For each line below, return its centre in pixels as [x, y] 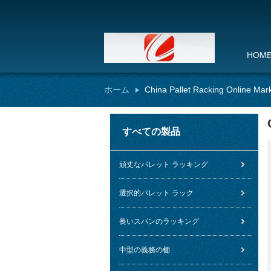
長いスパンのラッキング [159, 221]
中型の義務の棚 [145, 250]
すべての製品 [151, 132]
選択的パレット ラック [156, 193]
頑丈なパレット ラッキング [164, 165]
